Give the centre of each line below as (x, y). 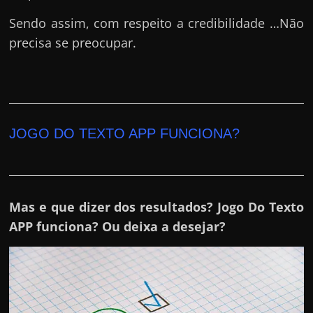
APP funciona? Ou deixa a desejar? (118, 226)
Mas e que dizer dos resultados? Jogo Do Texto (156, 206)
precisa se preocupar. (73, 42)
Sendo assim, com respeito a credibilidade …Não (156, 23)
